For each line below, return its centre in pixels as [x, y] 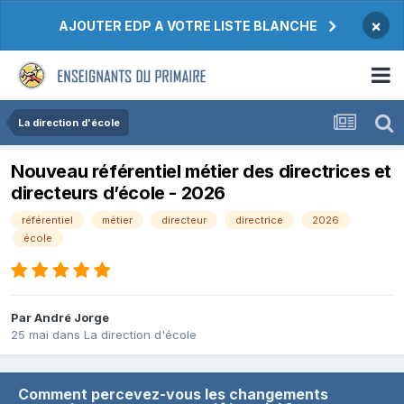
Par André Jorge [60, 318]
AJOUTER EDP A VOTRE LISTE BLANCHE [188, 26]
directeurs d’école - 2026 [119, 193]
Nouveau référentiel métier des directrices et [202, 172]
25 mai [30, 335]
